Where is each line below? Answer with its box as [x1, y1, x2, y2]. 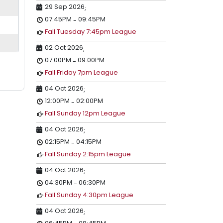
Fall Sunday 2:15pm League [45, 149, 131, 159]
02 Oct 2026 [45, 43, 83, 52]
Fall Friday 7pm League [45, 68, 118, 77]
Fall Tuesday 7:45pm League [45, 27, 136, 36]
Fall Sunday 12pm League [45, 109, 125, 118]
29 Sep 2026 [45, 2, 85, 11]
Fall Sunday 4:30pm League [45, 190, 133, 200]
